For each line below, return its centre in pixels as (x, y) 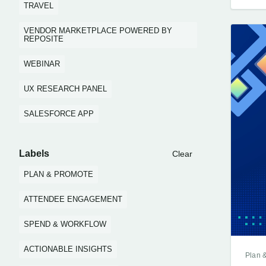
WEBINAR (42, 64)
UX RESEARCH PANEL (65, 89)
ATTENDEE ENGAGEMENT (73, 199)
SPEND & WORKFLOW (65, 224)
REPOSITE (44, 39)
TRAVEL (39, 6)
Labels (34, 153)
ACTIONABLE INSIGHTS (68, 249)
